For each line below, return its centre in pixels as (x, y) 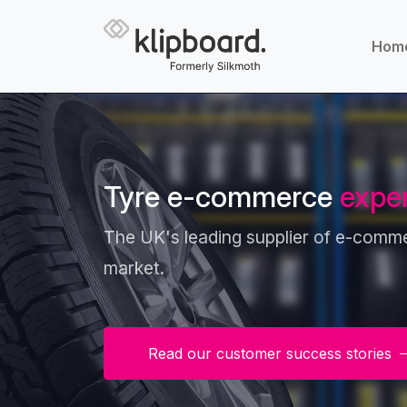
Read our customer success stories (272, 354)
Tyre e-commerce (222, 197)
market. (134, 268)
